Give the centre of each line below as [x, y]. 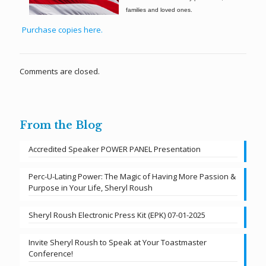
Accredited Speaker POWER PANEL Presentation [115, 149]
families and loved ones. [159, 10]
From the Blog [61, 125]
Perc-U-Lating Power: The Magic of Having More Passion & [132, 176]
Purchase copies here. [62, 30]
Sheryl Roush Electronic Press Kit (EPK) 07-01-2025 [117, 215]
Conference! [51, 254]
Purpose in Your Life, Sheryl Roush [91, 188]
